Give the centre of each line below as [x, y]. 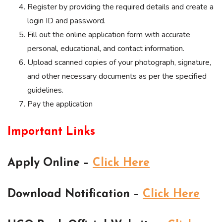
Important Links [51, 132]
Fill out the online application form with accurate [109, 35]
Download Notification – [75, 195]
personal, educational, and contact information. [106, 49]
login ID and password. [66, 21]
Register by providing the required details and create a [120, 7]
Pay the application [60, 104]
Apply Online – [50, 164]
